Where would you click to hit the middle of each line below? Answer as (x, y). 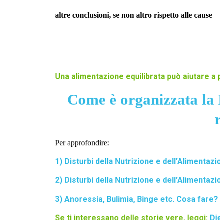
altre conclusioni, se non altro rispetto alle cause (134, 15)
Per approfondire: (82, 142)
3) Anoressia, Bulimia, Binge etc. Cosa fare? (137, 199)
